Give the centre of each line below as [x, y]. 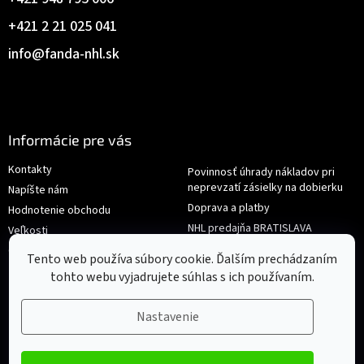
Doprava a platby [229, 208]
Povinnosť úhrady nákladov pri [261, 172]
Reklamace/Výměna [236, 248]
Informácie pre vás [70, 139]
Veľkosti [28, 230]
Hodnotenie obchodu [59, 210]
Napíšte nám [38, 190]
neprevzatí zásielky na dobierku [265, 187]
